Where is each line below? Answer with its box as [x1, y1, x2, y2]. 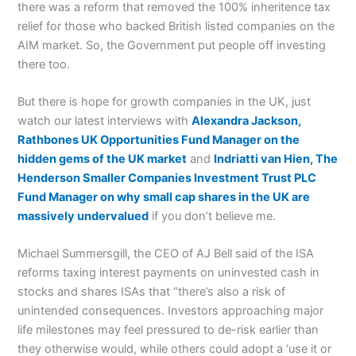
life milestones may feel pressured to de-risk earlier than [17, 323, 319, 338]
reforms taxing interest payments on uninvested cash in [17, 265, 320, 281]
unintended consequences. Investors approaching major [17, 304, 324, 319]
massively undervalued [17, 208, 149, 223]
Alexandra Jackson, [192, 113, 302, 128]
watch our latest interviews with [17, 113, 192, 128]
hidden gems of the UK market [17, 151, 188, 166]
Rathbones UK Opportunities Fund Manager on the [17, 132, 300, 147]
